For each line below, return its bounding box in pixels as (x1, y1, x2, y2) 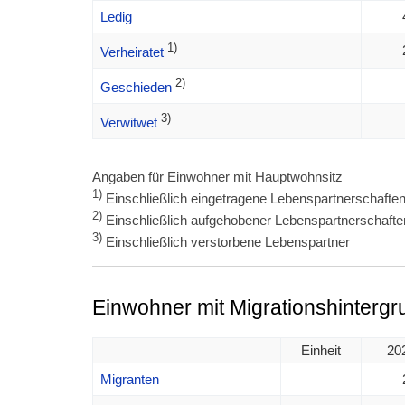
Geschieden (99, 80, 172, 96)
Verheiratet (99, 44, 164, 61)
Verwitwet (99, 115, 157, 131)
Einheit (301, 342, 341, 358)
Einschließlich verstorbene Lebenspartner (102, 234, 350, 250)
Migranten (99, 371, 159, 387)
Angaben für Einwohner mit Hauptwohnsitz (92, 168, 343, 184)
